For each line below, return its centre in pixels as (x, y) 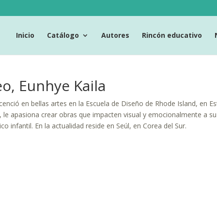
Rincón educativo (172, 35)
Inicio (25, 35)
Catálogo (63, 35)
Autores (115, 35)
